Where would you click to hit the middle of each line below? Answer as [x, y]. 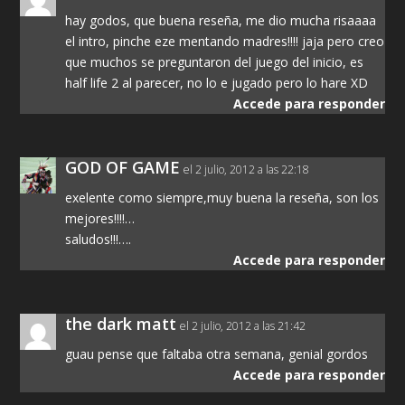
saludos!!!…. [99, 239]
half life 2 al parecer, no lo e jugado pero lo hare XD [217, 82]
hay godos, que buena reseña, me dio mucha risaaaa [221, 20]
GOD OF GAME [123, 167]
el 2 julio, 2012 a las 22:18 [247, 169]
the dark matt [121, 323]
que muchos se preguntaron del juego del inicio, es [215, 61]
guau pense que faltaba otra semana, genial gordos [217, 353]
